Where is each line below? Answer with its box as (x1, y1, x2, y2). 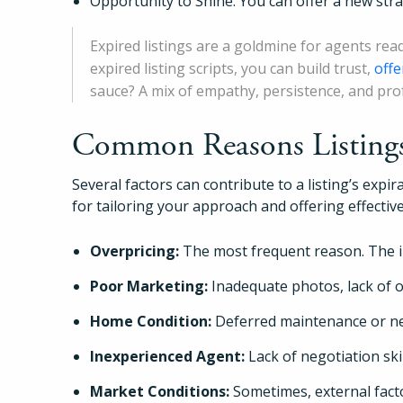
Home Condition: (90, 310, 211, 331)
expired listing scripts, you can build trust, (90, 58, 374, 78)
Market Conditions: (90, 381, 229, 401)
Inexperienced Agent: (90, 345, 245, 366)
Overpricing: (90, 240, 179, 261)
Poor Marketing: (90, 275, 208, 296)
